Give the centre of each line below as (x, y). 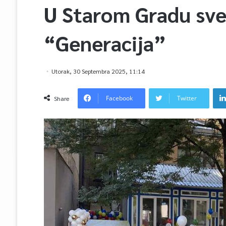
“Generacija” (105, 43)
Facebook (119, 98)
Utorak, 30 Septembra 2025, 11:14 (98, 71)
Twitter (187, 98)
